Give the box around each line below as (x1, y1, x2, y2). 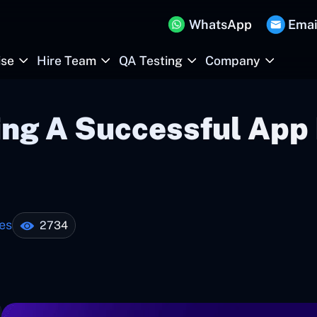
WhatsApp (189, 16, 252, 32)
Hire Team (37, 53, 96, 68)
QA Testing (119, 53, 183, 68)
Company (205, 53, 260, 68)
